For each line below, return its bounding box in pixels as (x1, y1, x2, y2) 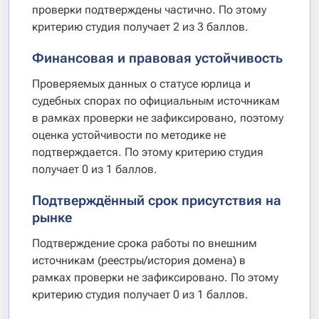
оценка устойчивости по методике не (32, 128, 226, 142)
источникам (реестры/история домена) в (32, 253, 246, 267)
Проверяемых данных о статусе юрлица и (32, 77, 251, 90)
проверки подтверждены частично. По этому (32, 3, 266, 16)
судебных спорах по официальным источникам (32, 94, 280, 108)
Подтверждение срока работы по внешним (32, 236, 257, 250)
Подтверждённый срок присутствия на (32, 192, 281, 209)
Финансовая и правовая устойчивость (32, 50, 283, 66)
